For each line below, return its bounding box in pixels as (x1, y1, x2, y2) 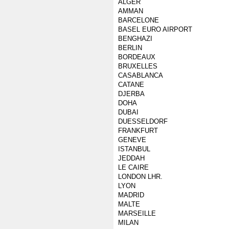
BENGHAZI (118, 35, 152, 42)
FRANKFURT (118, 127, 158, 134)
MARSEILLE (118, 210, 156, 217)
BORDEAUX (118, 53, 155, 61)
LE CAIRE (118, 164, 149, 171)
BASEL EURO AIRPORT (118, 26, 192, 33)
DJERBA (118, 90, 145, 98)
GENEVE (118, 136, 146, 144)
